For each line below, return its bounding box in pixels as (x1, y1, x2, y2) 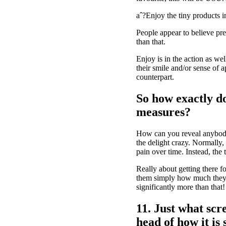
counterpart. (136, 72, 174, 81)
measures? (136, 105, 191, 119)
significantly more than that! (136, 182, 225, 191)
